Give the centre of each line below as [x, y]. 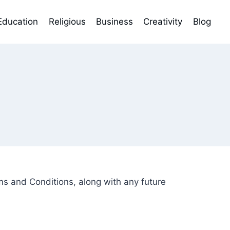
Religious [67, 22]
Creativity [163, 22]
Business [115, 22]
